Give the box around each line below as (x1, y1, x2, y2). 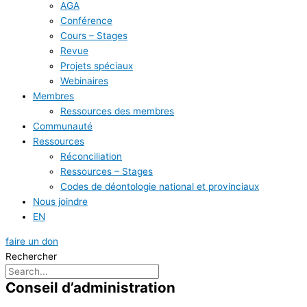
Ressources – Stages (60, 166, 153, 177)
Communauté (33, 121, 93, 132)
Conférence (60, 15, 112, 27)
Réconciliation (60, 151, 122, 162)
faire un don (5, 236, 58, 247)
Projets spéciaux (60, 60, 133, 72)
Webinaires (60, 75, 108, 87)
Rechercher (5, 251, 57, 262)
